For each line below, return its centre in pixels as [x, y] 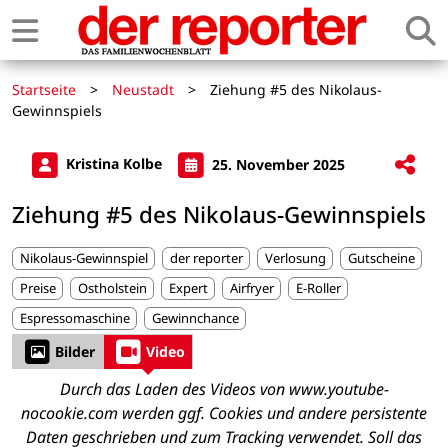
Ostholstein [112, 288]
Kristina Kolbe [114, 164]
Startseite [44, 89]
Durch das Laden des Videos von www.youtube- [224, 388]
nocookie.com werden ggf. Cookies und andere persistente [224, 412]
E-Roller [318, 288]
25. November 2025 [276, 164]
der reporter [206, 257]
